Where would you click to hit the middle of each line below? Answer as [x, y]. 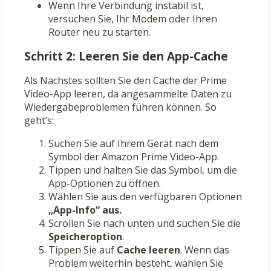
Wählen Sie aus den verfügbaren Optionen [145, 197]
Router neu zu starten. [100, 32]
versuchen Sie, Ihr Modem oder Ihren [133, 19]
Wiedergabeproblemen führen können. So [120, 107]
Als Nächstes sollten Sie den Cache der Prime [126, 81]
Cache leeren [149, 250]
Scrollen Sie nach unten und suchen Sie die [145, 224]
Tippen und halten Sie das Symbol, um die [143, 170]
